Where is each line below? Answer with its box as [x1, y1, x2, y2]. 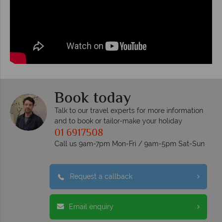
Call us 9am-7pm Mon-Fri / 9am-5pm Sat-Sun [55, 139, 205, 148]
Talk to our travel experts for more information [55, 106, 203, 114]
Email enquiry [69, 202, 113, 211]
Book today [55, 86, 131, 111]
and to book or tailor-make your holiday [55, 116, 182, 125]
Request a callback [70, 172, 132, 180]
